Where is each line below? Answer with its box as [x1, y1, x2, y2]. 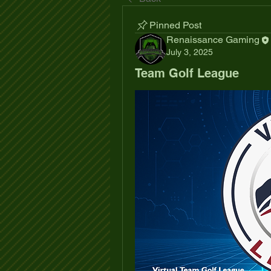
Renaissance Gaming [166, 34, 260, 45]
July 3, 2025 [166, 47, 213, 57]
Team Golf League [135, 66, 239, 80]
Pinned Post [149, 19, 201, 31]
